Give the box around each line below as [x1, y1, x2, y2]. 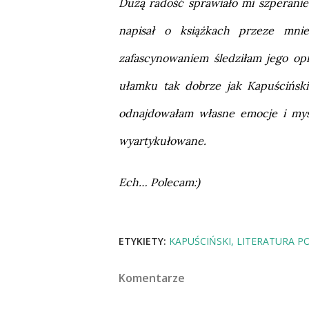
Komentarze [119, 270, 185, 286]
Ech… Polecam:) [119, 175, 200, 189]
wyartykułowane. [119, 134, 206, 148]
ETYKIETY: [119, 235, 166, 248]
